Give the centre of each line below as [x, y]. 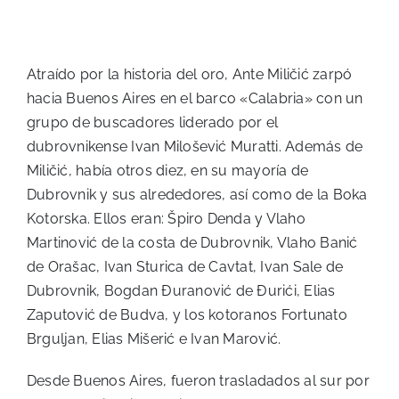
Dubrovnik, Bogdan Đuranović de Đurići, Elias [181, 291]
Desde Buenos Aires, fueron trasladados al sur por [198, 381]
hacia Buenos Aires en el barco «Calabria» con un [195, 99]
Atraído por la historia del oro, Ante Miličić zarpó [190, 75]
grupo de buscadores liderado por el [153, 123]
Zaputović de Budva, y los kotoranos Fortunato [187, 315]
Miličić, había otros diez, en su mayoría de [168, 171]
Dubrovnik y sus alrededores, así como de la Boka [197, 195]
